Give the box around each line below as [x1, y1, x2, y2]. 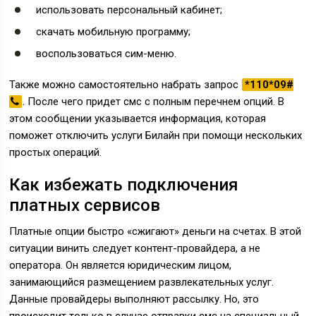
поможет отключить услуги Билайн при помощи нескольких [9, 129, 303, 142]
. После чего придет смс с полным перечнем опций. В [23, 95, 285, 108]
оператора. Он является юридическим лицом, [9, 259, 232, 272]
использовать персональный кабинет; [36, 4, 223, 16]
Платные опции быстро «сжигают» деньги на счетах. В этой [9, 225, 302, 238]
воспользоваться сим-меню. [36, 47, 177, 60]
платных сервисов [9, 195, 161, 215]
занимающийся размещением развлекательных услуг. [9, 276, 274, 288]
